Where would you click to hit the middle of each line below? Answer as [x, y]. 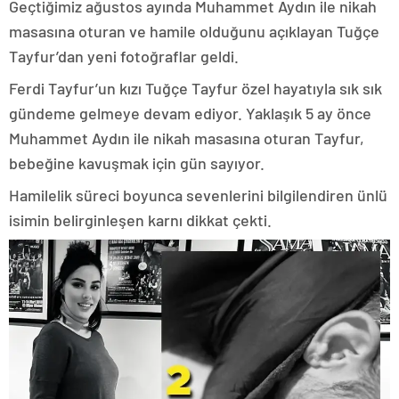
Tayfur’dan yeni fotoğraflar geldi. [124, 56]
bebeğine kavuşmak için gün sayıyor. [137, 163]
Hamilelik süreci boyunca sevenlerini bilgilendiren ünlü [198, 195]
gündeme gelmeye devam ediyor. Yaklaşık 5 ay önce [190, 113]
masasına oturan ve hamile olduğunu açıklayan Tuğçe [194, 31]
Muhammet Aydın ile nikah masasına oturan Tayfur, [187, 138]
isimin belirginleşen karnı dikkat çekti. [140, 220]
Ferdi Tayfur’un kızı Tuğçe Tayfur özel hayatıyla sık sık [195, 88]
